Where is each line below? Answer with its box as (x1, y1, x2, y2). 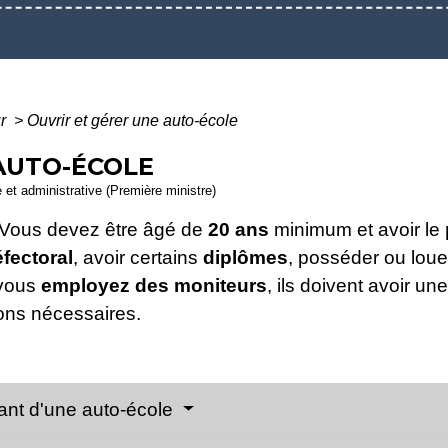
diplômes (203, 247, 288, 269)
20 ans (208, 219, 269, 241)
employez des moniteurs (41, 275, 267, 297)
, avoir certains (73, 247, 203, 269)
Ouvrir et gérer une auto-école (27, 112, 238, 130)
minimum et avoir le (269, 219, 445, 241)
